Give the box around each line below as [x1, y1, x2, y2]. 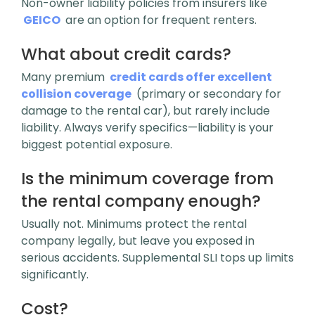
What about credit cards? [21, 43, 231, 65]
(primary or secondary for [134, 86, 282, 102]
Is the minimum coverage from [21, 167, 274, 190]
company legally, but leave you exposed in [21, 233, 255, 249]
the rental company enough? [21, 190, 261, 212]
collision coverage [21, 86, 131, 102]
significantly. [21, 266, 89, 283]
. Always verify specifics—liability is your [59, 120, 274, 136]
